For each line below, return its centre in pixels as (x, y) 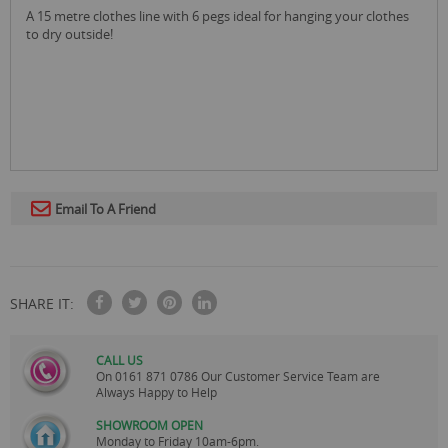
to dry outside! (69, 33)
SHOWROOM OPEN (149, 424)
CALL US (119, 359)
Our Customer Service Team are (290, 375)
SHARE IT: (42, 303)
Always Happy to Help (156, 391)
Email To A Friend (105, 208)
